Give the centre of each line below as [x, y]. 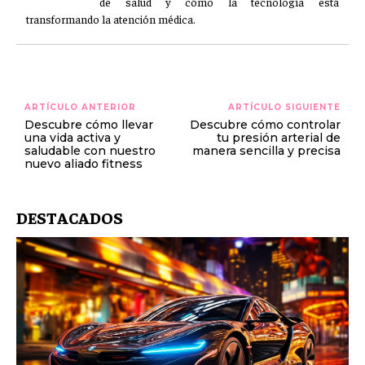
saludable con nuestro [90, 151]
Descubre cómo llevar [89, 125]
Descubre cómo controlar [265, 125]
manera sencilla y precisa [266, 151]
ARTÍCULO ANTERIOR [80, 107]
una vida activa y [73, 138]
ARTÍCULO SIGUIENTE [284, 107]
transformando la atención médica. [111, 19]
